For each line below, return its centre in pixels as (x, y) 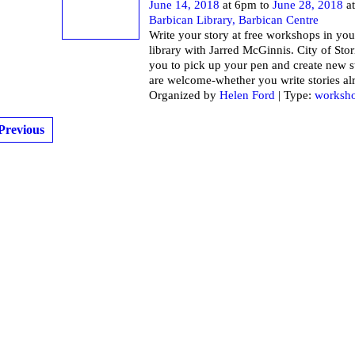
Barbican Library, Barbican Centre (234, 20)
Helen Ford (247, 95)
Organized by (184, 95)
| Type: (295, 95)
